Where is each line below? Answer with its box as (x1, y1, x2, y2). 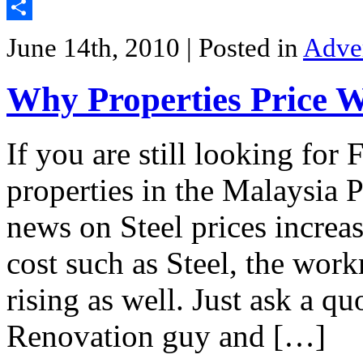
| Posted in (186, 32, 303, 62)
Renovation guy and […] (6, 318, 326, 353)
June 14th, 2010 (6, 32, 186, 62)
